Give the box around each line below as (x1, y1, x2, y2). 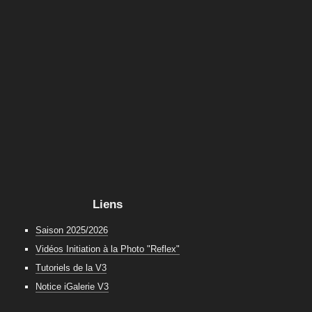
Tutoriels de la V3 (35, 263, 107, 274)
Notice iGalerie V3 (35, 281, 109, 292)
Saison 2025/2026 (35, 225, 108, 236)
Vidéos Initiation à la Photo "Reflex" (35, 244, 180, 255)
